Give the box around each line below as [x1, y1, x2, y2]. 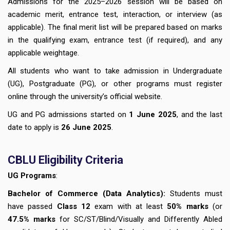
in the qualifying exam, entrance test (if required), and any [8, 35, 222, 45]
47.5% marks [8, 214, 55, 224]
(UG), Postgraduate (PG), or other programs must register [8, 79, 222, 88]
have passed [8, 201, 57, 211]
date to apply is [8, 122, 61, 132]
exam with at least [90, 201, 167, 211]
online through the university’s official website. [8, 91, 162, 101]
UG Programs [8, 170, 56, 180]
